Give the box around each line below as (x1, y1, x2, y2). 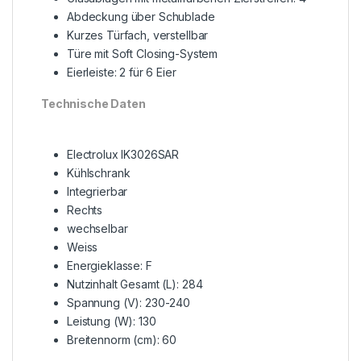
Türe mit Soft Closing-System (67, 47, 218, 61)
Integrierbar (67, 185, 128, 199)
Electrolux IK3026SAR (67, 147, 180, 162)
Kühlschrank (67, 166, 131, 180)
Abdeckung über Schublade (67, 10, 215, 24)
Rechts (67, 203, 103, 218)
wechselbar (67, 222, 128, 236)
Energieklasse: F (67, 259, 152, 273)
